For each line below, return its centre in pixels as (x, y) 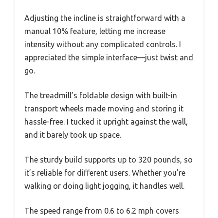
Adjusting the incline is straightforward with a (105, 18)
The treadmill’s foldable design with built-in (101, 95)
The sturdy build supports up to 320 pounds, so (109, 159)
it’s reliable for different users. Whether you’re (105, 173)
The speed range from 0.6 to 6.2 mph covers (102, 210)
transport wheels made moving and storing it (104, 108)
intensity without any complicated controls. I (103, 44)
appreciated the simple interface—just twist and (109, 57)
